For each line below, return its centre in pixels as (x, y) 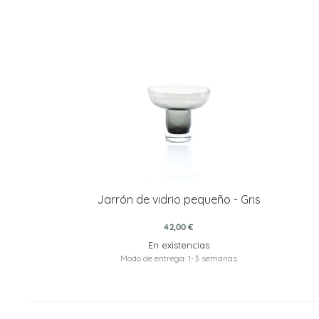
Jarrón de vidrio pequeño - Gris (178, 199)
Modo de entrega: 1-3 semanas (178, 258)
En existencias (178, 245)
